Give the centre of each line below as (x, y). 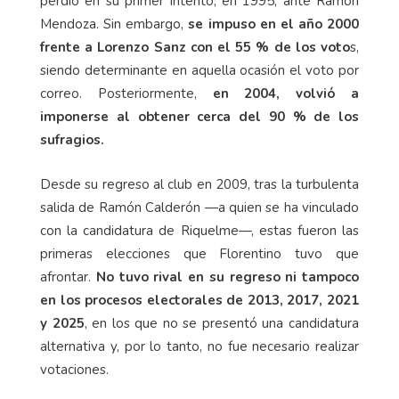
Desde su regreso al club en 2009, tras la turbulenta (199, 185)
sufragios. (72, 140)
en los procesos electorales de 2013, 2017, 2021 (199, 301)
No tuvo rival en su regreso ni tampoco (227, 277)
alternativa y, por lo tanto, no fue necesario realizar (199, 347)
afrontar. (68, 277)
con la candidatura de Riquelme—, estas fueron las (199, 231)
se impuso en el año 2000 (273, 24)
